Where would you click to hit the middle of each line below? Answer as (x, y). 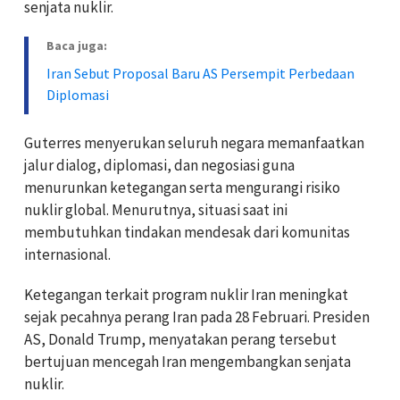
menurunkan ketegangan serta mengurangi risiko (182, 187)
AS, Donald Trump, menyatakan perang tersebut (180, 339)
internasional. (67, 254)
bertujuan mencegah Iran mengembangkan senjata (187, 361)
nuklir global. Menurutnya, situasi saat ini (156, 209)
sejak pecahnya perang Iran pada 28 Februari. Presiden (197, 317)
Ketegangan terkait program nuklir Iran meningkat (186, 294)
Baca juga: (77, 45)
